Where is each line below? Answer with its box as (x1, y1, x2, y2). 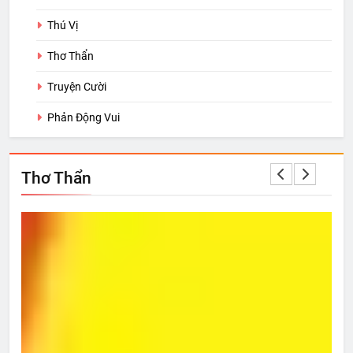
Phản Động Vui (47, 111, 120, 124)
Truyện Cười (47, 80, 106, 94)
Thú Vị (47, 19, 78, 32)
